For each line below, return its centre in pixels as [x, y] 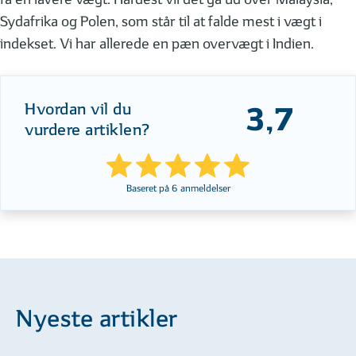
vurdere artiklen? [88, 131]
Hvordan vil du [78, 110]
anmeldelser [204, 188]
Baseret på [149, 188]
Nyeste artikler [97, 320]
